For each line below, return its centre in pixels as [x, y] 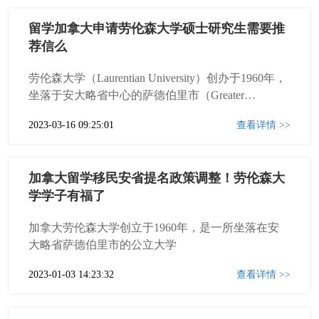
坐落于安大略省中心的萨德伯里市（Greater [137, 95]
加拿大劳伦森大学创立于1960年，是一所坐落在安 [154, 228]
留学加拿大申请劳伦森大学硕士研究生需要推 [157, 28]
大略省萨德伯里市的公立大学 [103, 245]
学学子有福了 [67, 196]
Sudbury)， [56, 112]
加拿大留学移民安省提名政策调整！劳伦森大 [157, 178]
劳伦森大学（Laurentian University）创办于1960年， [158, 78]
